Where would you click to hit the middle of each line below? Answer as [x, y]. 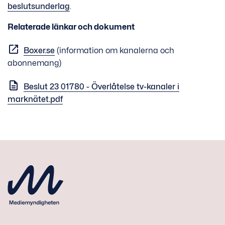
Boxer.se [39, 50]
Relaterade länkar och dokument [71, 27]
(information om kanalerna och [115, 50]
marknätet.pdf [35, 99]
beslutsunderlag [39, 6]
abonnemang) [34, 63]
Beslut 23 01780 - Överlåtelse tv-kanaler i [101, 86]
